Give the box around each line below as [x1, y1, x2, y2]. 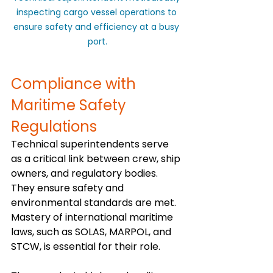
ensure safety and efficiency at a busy [13, 20, 182, 33]
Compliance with [11, 73, 140, 94]
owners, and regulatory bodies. [11, 166, 160, 180]
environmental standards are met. [11, 195, 179, 210]
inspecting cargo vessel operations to [16, 5, 179, 18]
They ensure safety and [11, 180, 126, 195]
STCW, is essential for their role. [11, 239, 160, 253]
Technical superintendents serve [11, 136, 171, 151]
